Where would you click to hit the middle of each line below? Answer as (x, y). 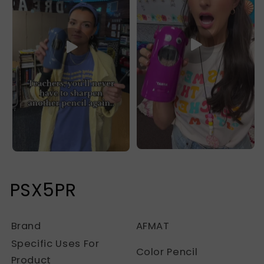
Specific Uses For (55, 244)
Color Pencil (167, 252)
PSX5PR (43, 191)
